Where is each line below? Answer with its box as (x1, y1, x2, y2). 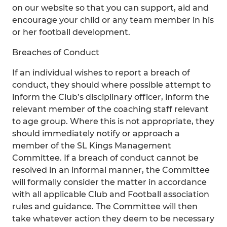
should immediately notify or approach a (12, 129, 180, 138)
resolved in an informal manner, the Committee (12, 165, 210, 175)
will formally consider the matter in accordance (12, 177, 207, 187)
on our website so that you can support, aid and (12, 3, 209, 13)
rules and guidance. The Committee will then (12, 202, 198, 211)
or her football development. (12, 27, 130, 37)
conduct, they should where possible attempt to (12, 80, 211, 90)
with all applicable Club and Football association (12, 190, 209, 199)
